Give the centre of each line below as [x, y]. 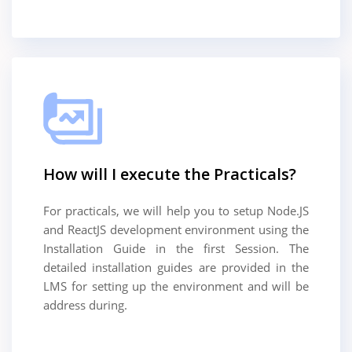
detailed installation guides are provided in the [176, 267]
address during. [85, 304]
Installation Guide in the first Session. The [176, 248]
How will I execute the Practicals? [170, 174]
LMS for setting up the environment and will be [176, 286]
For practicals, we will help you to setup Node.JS [176, 210]
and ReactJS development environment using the [176, 229]
